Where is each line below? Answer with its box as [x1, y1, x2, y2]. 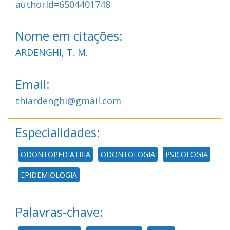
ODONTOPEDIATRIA [21, 149, 90, 159]
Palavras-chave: [15, 203, 103, 220]
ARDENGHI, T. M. [15, 46, 88, 59]
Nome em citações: [15, 27, 123, 44]
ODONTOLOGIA [101, 149, 155, 159]
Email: [15, 75, 50, 92]
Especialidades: [15, 123, 100, 141]
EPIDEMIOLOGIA [21, 169, 77, 180]
